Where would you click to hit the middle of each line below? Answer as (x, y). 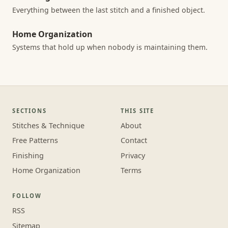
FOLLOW (27, 196)
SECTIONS (30, 110)
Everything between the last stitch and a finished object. (109, 10)
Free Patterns (35, 140)
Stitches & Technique (48, 125)
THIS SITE (137, 110)
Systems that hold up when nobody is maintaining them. (110, 47)
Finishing (28, 155)
